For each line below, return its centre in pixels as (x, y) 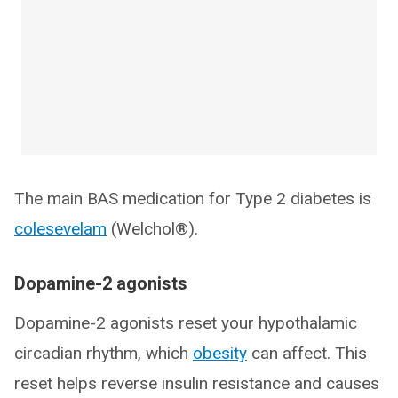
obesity (220, 353)
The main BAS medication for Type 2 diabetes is (193, 199)
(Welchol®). (152, 229)
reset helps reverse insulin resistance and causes (197, 383)
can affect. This (307, 353)
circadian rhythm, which (103, 353)
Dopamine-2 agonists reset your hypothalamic (186, 323)
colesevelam (60, 229)
